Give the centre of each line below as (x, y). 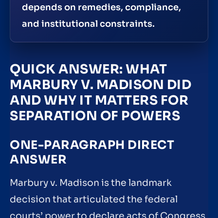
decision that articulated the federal (94, 200)
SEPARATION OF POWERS (95, 116)
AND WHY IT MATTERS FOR (99, 100)
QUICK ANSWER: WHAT (88, 69)
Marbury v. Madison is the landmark (91, 183)
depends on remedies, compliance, (101, 7)
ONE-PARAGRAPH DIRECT (92, 145)
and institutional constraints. (88, 24)
